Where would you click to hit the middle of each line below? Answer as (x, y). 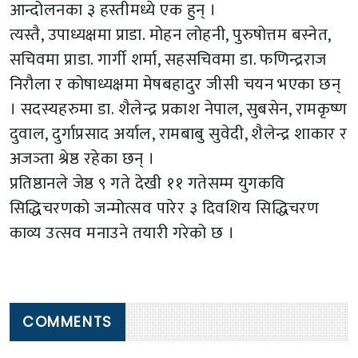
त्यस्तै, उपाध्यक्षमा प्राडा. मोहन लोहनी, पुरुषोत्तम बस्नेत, (170, 34)
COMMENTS (68, 322)
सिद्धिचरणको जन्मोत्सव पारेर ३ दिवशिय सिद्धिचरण (165, 208)
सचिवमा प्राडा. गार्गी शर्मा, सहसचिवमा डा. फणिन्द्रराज (168, 59)
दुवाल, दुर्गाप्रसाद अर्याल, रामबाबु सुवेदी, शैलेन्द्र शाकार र (179, 133)
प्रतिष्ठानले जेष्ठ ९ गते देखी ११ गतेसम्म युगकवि (147, 183)
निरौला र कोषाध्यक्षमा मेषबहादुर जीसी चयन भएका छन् (175, 84)
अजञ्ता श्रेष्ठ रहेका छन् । (82, 158)
